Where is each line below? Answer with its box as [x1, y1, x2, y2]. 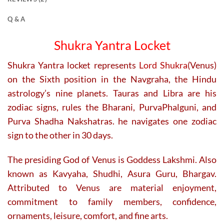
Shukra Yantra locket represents [7, 59, 139, 70]
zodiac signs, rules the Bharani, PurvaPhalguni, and [7, 101, 216, 112]
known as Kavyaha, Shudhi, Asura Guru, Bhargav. [7, 167, 216, 179]
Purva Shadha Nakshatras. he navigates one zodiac [7, 115, 216, 126]
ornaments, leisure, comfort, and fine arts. [7, 209, 168, 221]
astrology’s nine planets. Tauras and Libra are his [7, 87, 216, 98]
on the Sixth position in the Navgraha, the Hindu [7, 73, 216, 84]
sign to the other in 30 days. [7, 129, 113, 140]
